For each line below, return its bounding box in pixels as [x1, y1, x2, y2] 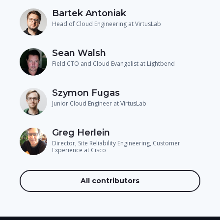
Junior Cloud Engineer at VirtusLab [52, 99, 146, 108]
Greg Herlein [52, 127, 110, 138]
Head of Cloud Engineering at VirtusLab [52, 19, 163, 28]
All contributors [81, 176, 139, 185]
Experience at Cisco [52, 145, 106, 154]
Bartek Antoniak [52, 7, 126, 19]
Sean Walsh [52, 47, 106, 58]
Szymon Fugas [52, 87, 120, 98]
